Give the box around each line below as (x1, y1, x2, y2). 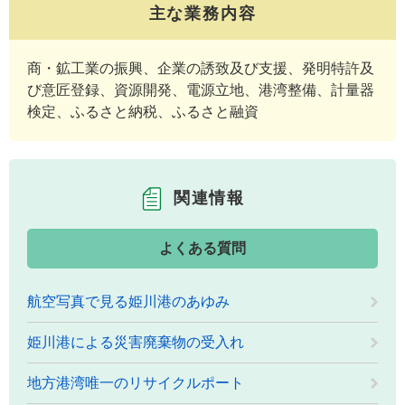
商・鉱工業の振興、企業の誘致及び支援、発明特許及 (27, 60, 374, 76)
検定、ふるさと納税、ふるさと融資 (27, 103, 259, 119)
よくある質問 (159, 240, 246, 256)
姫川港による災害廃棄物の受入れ (27, 334, 244, 350)
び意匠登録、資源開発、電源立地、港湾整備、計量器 (27, 81, 374, 98)
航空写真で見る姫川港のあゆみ (27, 293, 230, 309)
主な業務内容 (148, 4, 257, 23)
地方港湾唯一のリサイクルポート (27, 374, 244, 391)
